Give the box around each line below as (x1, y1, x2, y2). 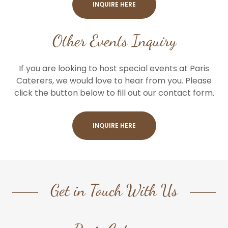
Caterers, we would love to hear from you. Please (16, 75, 212, 87)
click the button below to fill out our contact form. (14, 87, 214, 99)
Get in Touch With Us (50, 181, 178, 200)
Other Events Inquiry (52, 31, 176, 50)
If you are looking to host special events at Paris (19, 63, 209, 74)
